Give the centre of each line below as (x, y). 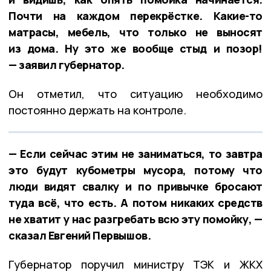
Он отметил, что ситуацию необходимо (135, 94)
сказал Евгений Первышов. (80, 236)
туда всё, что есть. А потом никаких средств (135, 203)
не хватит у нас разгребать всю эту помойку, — (135, 219)
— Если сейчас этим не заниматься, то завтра (135, 154)
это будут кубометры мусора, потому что (135, 170)
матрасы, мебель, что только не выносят (135, 32)
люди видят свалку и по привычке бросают (135, 187)
